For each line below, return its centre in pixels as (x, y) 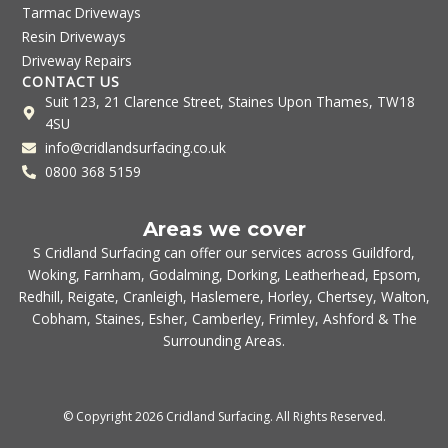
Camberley (226, 318)
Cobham (59, 318)
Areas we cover (224, 228)
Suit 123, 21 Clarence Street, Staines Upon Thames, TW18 (229, 102)
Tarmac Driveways (82, 13)
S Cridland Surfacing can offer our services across (192, 252)
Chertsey (344, 296)
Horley (288, 296)
